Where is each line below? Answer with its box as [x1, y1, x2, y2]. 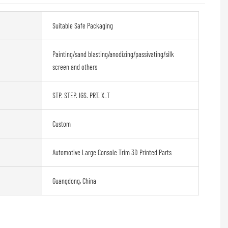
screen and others [52, 62, 98, 71]
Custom [52, 119, 71, 128]
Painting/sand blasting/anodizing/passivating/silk [52, 49, 175, 59]
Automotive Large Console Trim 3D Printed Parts [52, 148, 172, 157]
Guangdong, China [52, 176, 97, 185]
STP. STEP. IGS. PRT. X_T [52, 91, 110, 100]
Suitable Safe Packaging [52, 21, 113, 30]
